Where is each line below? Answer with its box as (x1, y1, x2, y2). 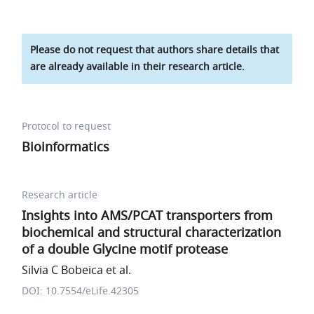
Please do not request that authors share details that (30, 43, 280, 57)
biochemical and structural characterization (22, 224, 282, 242)
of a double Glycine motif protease (22, 240, 228, 259)
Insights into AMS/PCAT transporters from (22, 207, 273, 225)
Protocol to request (22, 119, 111, 134)
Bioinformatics (22, 138, 110, 156)
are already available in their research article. (30, 60, 245, 74)
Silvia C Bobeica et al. (22, 262, 132, 279)
